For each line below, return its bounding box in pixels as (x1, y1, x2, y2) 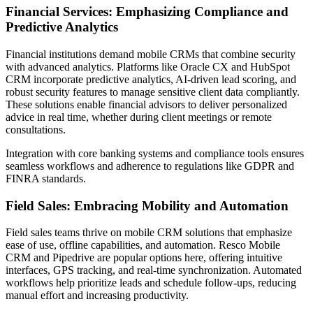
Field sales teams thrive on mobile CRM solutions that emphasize (6, 226, 292, 239)
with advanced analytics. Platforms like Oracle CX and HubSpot (6, 60, 290, 73)
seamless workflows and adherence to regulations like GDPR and (6, 159, 294, 172)
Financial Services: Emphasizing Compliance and (6, 4, 289, 20)
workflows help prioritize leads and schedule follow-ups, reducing (6, 277, 296, 289)
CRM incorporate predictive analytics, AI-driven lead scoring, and (6, 73, 296, 85)
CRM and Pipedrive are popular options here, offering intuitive (6, 252, 282, 264)
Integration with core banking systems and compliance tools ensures (6, 147, 304, 159)
